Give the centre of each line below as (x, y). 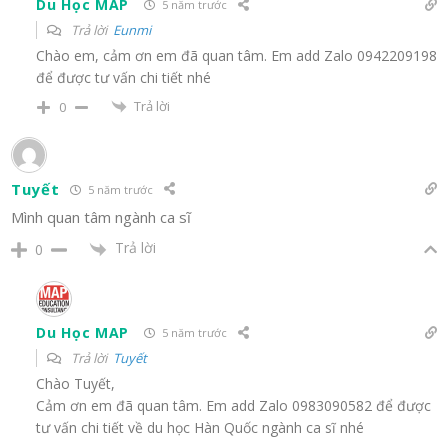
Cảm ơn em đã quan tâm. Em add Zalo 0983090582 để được (233, 405)
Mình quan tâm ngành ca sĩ (101, 217)
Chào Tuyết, (75, 383)
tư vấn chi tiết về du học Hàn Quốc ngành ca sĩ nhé (200, 427)
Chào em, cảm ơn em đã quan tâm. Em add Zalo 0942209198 (236, 55)
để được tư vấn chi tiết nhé (123, 77)
